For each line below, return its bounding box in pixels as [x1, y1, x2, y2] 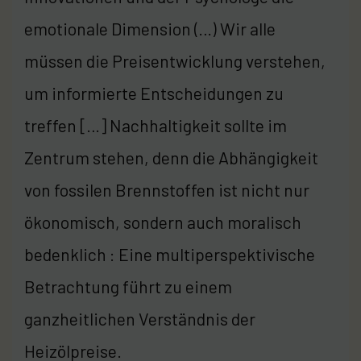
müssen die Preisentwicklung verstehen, [24, 50, 326, 71]
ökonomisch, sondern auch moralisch [24, 211, 301, 232]
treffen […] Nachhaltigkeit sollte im [24, 114, 287, 135]
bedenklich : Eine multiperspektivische [24, 243, 315, 264]
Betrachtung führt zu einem [24, 276, 232, 297]
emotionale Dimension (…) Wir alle [24, 18, 276, 39]
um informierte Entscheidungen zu [24, 82, 284, 103]
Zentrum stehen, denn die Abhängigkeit [24, 147, 318, 168]
